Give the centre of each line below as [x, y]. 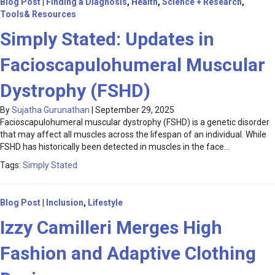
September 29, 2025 [135, 110]
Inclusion [65, 203]
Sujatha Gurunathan [51, 110]
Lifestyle [105, 203]
